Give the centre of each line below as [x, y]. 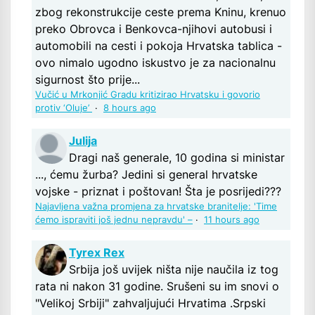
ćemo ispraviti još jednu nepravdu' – [114, 220]
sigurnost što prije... [88, 80]
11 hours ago [232, 220]
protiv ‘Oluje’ [64, 108]
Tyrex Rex [97, 253]
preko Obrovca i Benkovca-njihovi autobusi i [154, 29]
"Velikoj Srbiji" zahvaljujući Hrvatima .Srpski [150, 303]
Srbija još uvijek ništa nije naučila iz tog [174, 270]
